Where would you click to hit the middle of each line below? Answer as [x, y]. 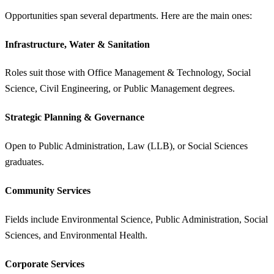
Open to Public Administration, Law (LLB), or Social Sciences [126, 146]
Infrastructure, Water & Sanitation [77, 44]
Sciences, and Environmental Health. [76, 235]
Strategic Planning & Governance [75, 117]
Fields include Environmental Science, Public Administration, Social [136, 219]
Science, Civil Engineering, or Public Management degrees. [120, 89]
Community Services [48, 190]
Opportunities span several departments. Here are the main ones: [128, 15]
